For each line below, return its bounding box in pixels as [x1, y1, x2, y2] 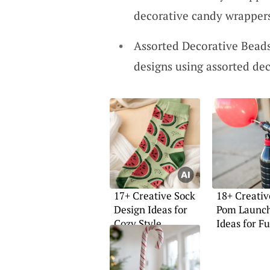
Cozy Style [113, 216, 162, 230]
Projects [216, 230, 253, 244]
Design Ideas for [113, 202, 187, 216]
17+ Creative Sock [113, 189, 195, 202]
